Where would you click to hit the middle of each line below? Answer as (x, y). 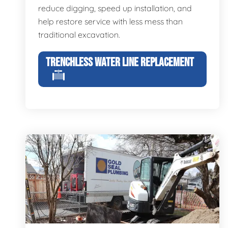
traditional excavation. (79, 35)
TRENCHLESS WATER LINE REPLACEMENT (120, 62)
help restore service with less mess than (110, 21)
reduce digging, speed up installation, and (115, 8)
